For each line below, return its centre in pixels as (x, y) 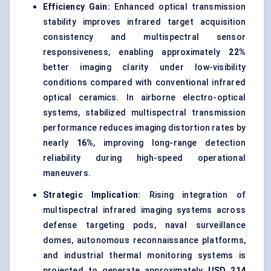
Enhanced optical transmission (178, 7)
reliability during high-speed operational (144, 158)
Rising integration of (193, 195)
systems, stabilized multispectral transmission (144, 113)
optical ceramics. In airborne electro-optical (144, 98)
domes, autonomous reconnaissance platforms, (144, 240)
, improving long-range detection (169, 143)
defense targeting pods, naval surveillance (144, 225)
